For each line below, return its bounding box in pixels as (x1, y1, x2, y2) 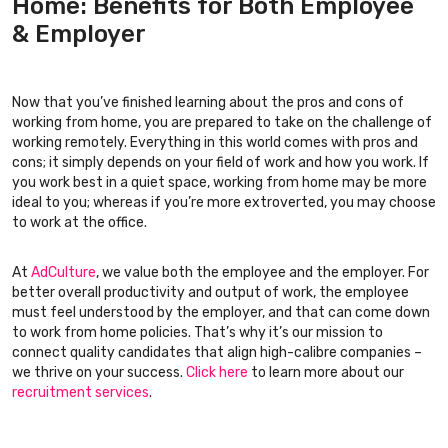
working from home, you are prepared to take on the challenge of (12, 114, 432, 132)
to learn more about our (248, 364, 404, 382)
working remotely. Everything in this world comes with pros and (12, 134, 418, 152)
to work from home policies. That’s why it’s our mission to (12, 324, 383, 342)
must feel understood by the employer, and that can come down (12, 304, 430, 322)
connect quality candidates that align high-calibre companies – (12, 344, 422, 362)
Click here (186, 364, 248, 382)
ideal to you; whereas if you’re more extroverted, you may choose (12, 194, 436, 212)
